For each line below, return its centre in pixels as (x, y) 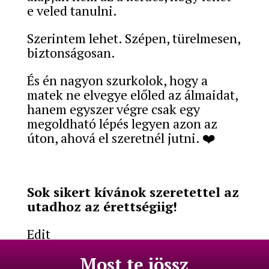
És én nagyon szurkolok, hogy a (117, 80)
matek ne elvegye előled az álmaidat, (132, 94)
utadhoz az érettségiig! (104, 206)
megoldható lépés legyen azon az (122, 123)
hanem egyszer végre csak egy (113, 109)
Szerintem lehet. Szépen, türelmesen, (133, 38)
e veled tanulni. (72, 10)
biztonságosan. (71, 52)
